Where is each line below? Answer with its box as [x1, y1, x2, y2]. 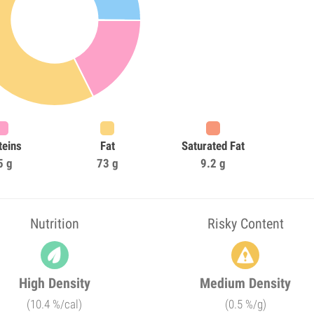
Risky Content [207, 215, 284, 232]
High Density [18, 275, 90, 292]
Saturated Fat [181, 139, 245, 153]
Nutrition [29, 215, 79, 232]
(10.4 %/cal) [27, 297, 83, 311]
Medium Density [200, 275, 292, 292]
